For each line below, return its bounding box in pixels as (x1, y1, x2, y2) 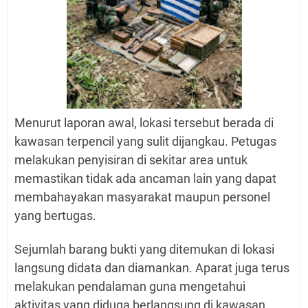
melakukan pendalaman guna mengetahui (14, 278, 245, 294)
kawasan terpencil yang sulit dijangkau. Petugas (14, 133, 276, 148)
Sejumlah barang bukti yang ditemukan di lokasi (14, 241, 274, 256)
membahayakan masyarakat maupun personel (14, 189, 270, 204)
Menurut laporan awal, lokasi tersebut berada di (14, 115, 274, 130)
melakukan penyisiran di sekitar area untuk (14, 152, 247, 167)
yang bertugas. (14, 208, 96, 223)
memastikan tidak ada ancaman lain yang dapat (14, 170, 276, 186)
